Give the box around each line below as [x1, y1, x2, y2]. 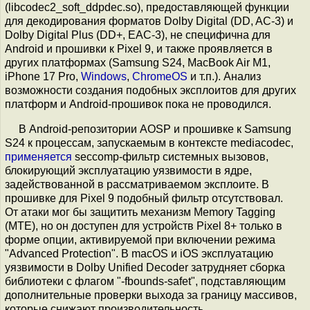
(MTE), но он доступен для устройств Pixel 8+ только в [5, 220, 282, 232]
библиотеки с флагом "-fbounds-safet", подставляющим [5, 275, 286, 287]
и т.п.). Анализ [188, 71, 261, 82]
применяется [5, 151, 72, 163]
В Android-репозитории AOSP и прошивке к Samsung [19, 123, 291, 135]
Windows [81, 71, 127, 82]
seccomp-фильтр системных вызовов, [72, 151, 268, 163]
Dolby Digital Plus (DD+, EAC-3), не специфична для [5, 29, 271, 41]
